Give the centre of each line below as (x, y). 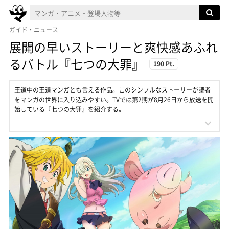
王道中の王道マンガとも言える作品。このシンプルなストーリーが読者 (112, 90)
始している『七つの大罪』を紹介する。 (73, 109)
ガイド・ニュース (34, 30)
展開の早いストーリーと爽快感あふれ (113, 47)
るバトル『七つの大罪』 (77, 64)
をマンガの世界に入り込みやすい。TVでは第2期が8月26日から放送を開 (114, 100)
